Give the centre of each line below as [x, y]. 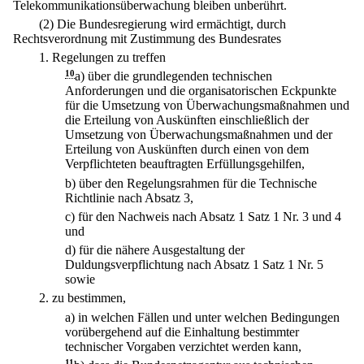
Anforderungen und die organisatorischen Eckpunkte [201, 91]
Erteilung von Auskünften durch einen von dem [187, 149]
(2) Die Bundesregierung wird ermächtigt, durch [162, 24]
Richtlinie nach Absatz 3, [129, 197]
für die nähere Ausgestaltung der [162, 250]
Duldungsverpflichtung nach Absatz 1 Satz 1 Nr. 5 [194, 265]
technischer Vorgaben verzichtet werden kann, [183, 346]
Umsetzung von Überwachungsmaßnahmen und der [199, 135]
